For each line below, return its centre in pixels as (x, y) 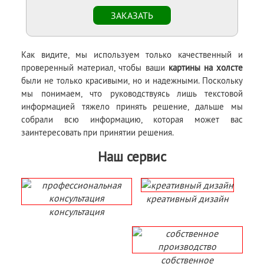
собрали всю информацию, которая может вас (132, 119)
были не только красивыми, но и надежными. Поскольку (132, 80)
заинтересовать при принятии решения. (98, 132)
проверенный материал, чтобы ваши (95, 67)
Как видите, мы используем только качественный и (132, 54)
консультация (77, 211)
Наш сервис (132, 156)
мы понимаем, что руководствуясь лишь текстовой (132, 93)
